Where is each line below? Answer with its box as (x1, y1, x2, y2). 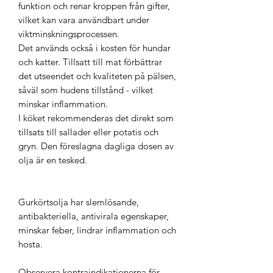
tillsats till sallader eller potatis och (18, 126, 158, 138)
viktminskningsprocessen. (18, 27, 119, 40)
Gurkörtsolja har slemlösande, (18, 196, 139, 208)
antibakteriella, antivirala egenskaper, (18, 210, 169, 222)
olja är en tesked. (18, 154, 87, 166)
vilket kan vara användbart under (18, 13, 149, 26)
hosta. (18, 238, 43, 250)
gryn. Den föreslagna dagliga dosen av (18, 140, 174, 152)
